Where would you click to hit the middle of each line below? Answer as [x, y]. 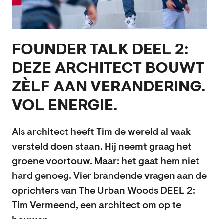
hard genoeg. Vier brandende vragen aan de [109, 176]
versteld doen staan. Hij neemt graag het [102, 147]
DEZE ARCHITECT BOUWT [108, 69]
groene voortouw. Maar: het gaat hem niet [106, 162]
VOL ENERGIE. [65, 106]
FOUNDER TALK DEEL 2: [100, 50]
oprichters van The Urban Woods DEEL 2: [103, 191]
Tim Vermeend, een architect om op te [97, 206]
